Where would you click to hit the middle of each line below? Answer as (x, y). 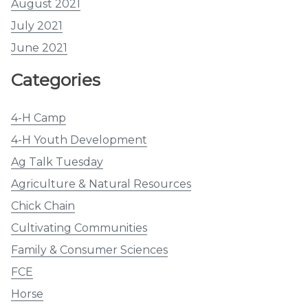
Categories (56, 80)
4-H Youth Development (79, 140)
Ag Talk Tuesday (57, 162)
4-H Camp (38, 118)
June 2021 (39, 48)
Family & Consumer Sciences (89, 250)
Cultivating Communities (79, 228)
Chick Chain (43, 206)
